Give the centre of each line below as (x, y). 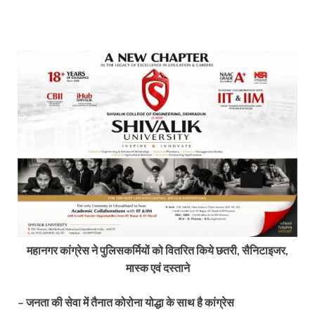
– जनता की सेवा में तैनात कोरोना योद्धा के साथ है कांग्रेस (126, 302)
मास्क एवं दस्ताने (157, 268)
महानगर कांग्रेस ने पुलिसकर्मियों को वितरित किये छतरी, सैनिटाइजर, (157, 250)
